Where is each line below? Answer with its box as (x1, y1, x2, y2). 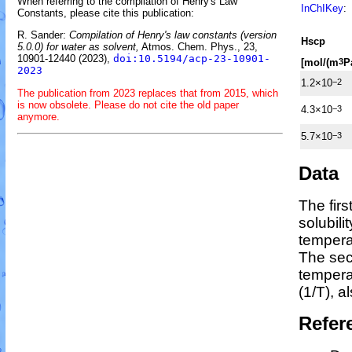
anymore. (17, 110, 60, 123)
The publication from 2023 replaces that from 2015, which (17, 86, 278, 99)
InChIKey (301, 2, 343, 15)
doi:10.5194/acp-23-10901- (113, 53, 270, 65)
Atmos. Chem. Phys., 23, (139, 41, 258, 53)
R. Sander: (17, 29, 69, 42)
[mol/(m (301, 56, 339, 68)
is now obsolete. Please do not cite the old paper (17, 98, 239, 111)
